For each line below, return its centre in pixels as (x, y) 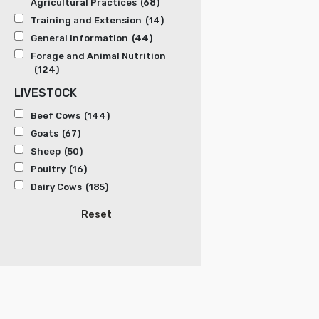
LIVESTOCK (46, 93)
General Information (79, 38)
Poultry (48, 169)
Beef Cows (56, 116)
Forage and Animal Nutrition (98, 56)
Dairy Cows (56, 187)
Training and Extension (86, 21)
